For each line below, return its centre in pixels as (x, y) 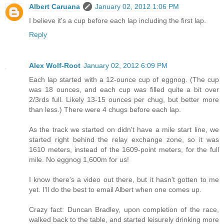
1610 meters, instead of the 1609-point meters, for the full (124, 149)
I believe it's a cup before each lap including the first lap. (117, 20)
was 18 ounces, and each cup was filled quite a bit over (124, 89)
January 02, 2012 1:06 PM (137, 6)
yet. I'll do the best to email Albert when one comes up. (115, 189)
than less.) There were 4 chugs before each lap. (105, 109)
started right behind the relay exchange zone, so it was (124, 139)
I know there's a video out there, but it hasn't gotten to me (124, 179)
